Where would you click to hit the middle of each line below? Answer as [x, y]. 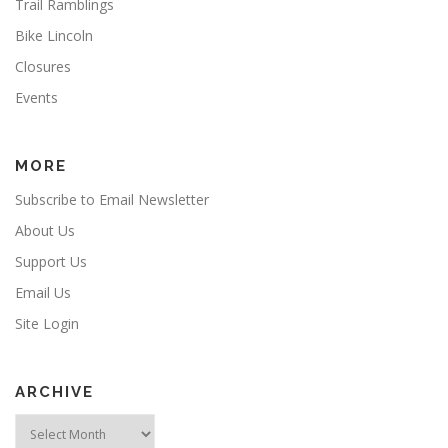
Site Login [47, 324]
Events [36, 98]
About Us [45, 231]
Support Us [51, 262]
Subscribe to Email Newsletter [112, 200]
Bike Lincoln [54, 36]
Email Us [43, 293]
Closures [43, 67]
